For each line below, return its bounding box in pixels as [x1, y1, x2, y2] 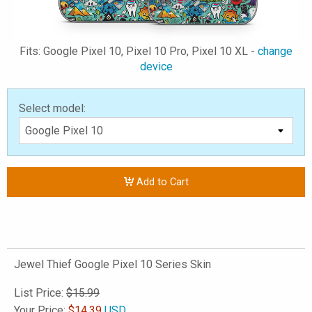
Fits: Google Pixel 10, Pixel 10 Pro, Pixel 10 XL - [19, 45, 258, 58]
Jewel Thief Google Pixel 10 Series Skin [14, 258, 211, 271]
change [258, 45, 292, 58]
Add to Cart [133, 176, 189, 189]
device [139, 60, 173, 73]
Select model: [19, 102, 86, 115]
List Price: [14, 286, 66, 299]
